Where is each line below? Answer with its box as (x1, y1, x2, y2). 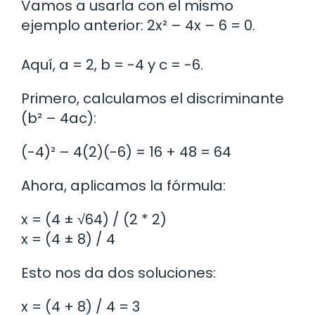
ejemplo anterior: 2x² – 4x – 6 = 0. (21, 15, 255, 36)
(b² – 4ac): (21, 108, 96, 129)
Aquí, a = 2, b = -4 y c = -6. (21, 55, 203, 75)
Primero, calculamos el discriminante (21, 89, 284, 109)
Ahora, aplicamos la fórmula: (21, 176, 226, 196)
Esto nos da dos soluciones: (21, 263, 216, 283)
